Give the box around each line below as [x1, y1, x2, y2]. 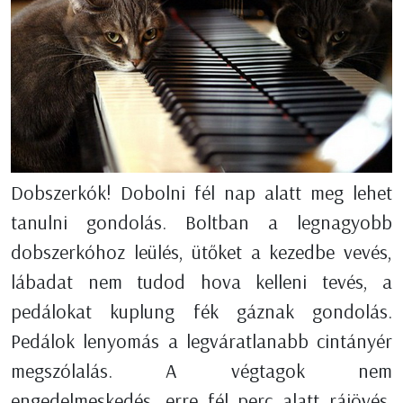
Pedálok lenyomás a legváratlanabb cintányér [11, 327, 392, 354]
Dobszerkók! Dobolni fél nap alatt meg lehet [11, 179, 392, 205]
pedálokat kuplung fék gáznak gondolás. [11, 298, 392, 324]
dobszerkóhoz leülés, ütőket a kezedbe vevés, [11, 238, 392, 264]
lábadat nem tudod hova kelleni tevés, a [11, 268, 392, 294]
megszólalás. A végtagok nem [11, 357, 392, 383]
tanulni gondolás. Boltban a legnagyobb [11, 209, 392, 235]
